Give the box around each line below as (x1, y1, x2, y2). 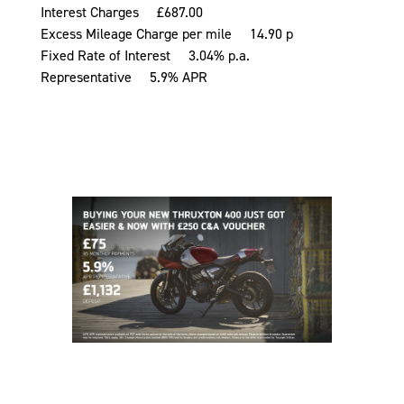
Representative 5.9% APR (41, 68, 207, 87)
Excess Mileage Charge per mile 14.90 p (41, 24, 293, 43)
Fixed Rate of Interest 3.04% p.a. (41, 46, 250, 65)
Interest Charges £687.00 (41, 3, 203, 22)
